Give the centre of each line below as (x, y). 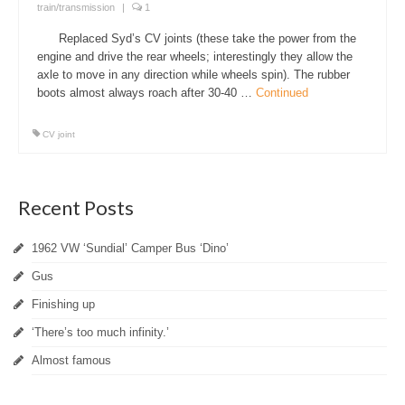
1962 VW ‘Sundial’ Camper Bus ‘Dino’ (130, 248)
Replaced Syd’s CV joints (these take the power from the (197, 38)
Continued (282, 92)
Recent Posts (76, 207)
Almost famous (71, 360)
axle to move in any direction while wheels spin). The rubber (193, 74)
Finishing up (63, 304)
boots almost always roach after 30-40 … (146, 92)
